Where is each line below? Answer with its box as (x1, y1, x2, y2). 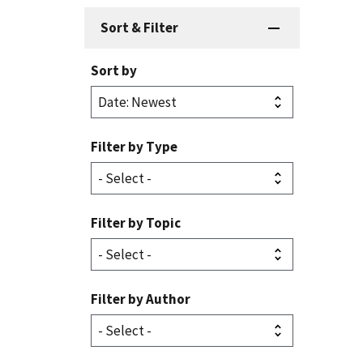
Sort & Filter (100, 19, 178, 37)
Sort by (91, 62, 137, 80)
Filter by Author (91, 290, 190, 309)
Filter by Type (91, 138, 177, 156)
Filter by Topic (91, 214, 181, 233)
